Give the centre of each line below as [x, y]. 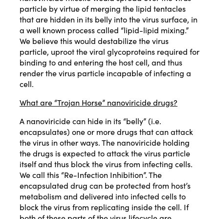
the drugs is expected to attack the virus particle [105, 153]
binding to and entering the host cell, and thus [101, 62]
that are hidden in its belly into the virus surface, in [109, 19]
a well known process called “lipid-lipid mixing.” [104, 30]
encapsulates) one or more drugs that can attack [106, 132]
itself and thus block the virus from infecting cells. [106, 164]
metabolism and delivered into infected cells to [103, 196]
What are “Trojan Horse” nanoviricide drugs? [99, 102]
